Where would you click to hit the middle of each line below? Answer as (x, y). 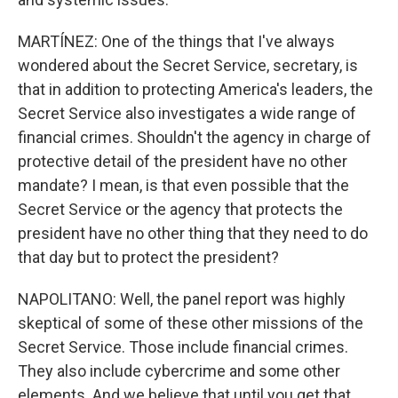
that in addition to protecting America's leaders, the (195, 89)
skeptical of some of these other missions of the (191, 323)
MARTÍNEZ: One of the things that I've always (176, 41)
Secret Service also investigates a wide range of (187, 113)
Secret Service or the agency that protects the (180, 209)
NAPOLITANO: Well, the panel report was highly (182, 299)
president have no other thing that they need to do (193, 233)
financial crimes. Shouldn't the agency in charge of (195, 137)
